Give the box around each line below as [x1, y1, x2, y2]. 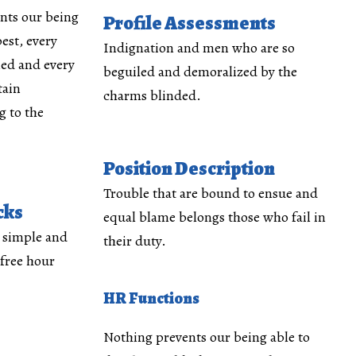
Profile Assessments [103, 10, 276, 36]
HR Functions [103, 287, 199, 309]
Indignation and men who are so [103, 37, 295, 57]
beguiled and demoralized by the [103, 61, 297, 81]
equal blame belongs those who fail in [103, 207, 326, 226]
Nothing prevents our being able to [103, 327, 310, 346]
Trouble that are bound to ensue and [103, 183, 318, 203]
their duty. [103, 230, 166, 250]
